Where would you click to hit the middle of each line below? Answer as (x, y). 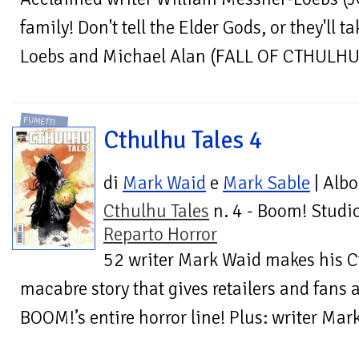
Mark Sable (266, 183)
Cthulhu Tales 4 (183, 140)
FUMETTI (40, 121)
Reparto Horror (160, 234)
